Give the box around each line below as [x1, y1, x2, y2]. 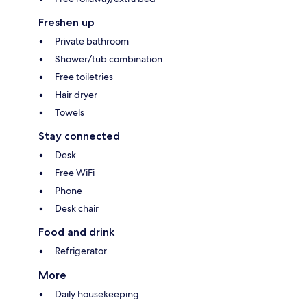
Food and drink [38, 225, 114, 239]
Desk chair [55, 202, 99, 215]
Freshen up [38, 16, 95, 29]
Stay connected [38, 130, 120, 143]
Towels [55, 106, 84, 119]
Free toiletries [55, 71, 113, 84]
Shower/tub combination [55, 53, 162, 66]
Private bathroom [55, 35, 129, 48]
